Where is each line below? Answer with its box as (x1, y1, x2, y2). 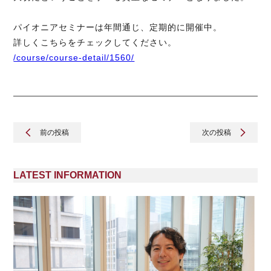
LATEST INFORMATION (13, 170, 122, 181)
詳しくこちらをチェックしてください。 (13, 38, 177, 48)
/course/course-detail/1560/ (13, 53, 135, 63)
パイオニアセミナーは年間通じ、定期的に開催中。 (13, 22, 223, 33)
